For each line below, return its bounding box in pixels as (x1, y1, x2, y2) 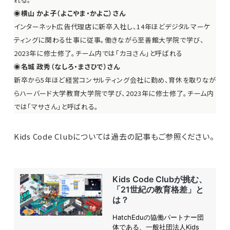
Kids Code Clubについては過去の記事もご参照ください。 (13, 131, 215, 142)
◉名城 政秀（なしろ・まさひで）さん (13, 62, 120, 72)
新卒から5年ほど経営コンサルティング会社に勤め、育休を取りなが (13, 75, 217, 85)
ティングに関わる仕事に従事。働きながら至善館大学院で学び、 (13, 35, 204, 45)
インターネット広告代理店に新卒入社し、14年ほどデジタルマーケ (13, 22, 211, 32)
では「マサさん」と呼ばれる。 (13, 102, 99, 112)
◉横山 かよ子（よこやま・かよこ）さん (13, 8, 126, 18)
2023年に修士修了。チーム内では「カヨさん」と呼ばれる (13, 48, 183, 59)
